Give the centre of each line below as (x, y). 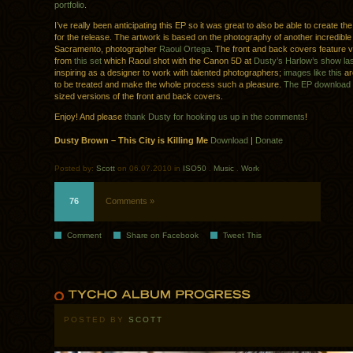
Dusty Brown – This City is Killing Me (131, 141)
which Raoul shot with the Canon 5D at (178, 61)
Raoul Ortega (185, 49)
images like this (313, 73)
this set (88, 61)
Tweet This (242, 236)
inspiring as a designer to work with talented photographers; (169, 73)
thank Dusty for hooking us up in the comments (215, 117)
